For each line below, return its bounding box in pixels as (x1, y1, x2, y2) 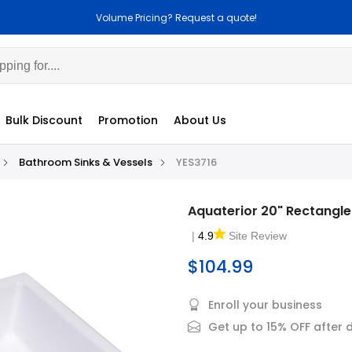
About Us (173, 112, 226, 128)
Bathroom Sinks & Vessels (18, 155, 152, 170)
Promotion (97, 112, 158, 128)
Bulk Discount (5, 112, 82, 128)
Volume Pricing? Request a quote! (95, 10, 257, 24)
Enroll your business (208, 297, 322, 313)
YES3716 (175, 155, 217, 170)
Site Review (229, 229, 287, 242)
